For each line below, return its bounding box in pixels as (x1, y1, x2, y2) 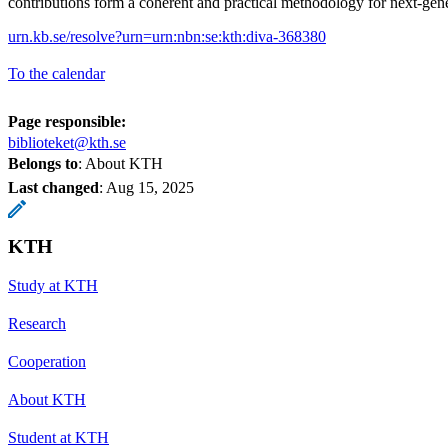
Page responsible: (8, 112, 126, 130)
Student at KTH (8, 428, 109, 446)
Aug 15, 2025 (106, 178, 194, 196)
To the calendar (8, 64, 105, 82)
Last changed (8, 178, 99, 196)
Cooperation (8, 352, 86, 370)
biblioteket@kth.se (8, 133, 126, 151)
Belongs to (8, 154, 78, 172)
